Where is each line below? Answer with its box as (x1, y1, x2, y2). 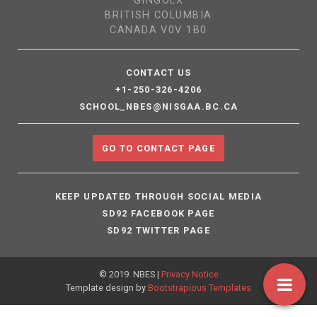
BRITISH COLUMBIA (105, 9, 212, 22)
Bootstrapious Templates (148, 282, 251, 294)
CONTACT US (125, 67, 192, 79)
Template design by (66, 282, 148, 294)
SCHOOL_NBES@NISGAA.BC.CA (79, 101, 238, 113)
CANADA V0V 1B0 (110, 24, 207, 37)
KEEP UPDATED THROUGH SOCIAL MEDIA (54, 191, 263, 202)
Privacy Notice (161, 269, 219, 280)
